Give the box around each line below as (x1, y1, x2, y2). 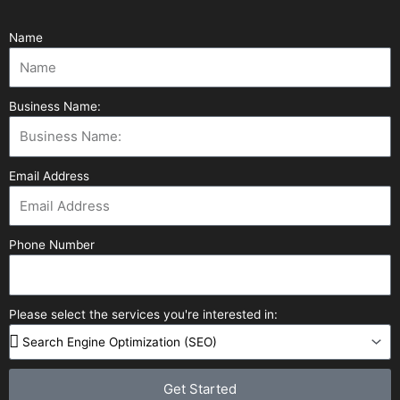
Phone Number (9, 237, 95, 253)
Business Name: (9, 99, 101, 114)
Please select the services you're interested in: (9, 306, 278, 321)
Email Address (9, 168, 89, 183)
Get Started (163, 379, 237, 397)
